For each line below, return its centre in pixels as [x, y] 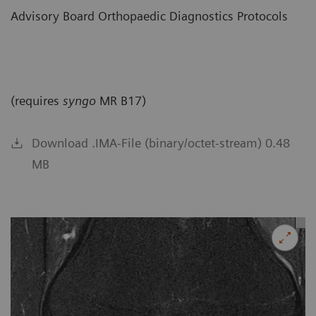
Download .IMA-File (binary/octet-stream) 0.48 [161, 142]
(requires [37, 100]
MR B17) [121, 100]
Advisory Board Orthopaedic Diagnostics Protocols [149, 16]
